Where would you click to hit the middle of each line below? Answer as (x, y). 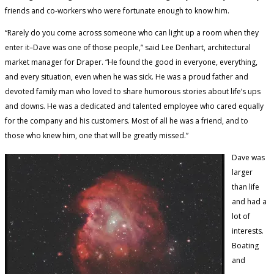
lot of (241, 216)
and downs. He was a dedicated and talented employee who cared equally (134, 106)
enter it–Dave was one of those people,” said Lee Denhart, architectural (128, 47)
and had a (249, 201)
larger (242, 172)
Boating (245, 245)
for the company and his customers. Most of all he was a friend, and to (127, 120)
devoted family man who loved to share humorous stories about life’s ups (133, 91)
